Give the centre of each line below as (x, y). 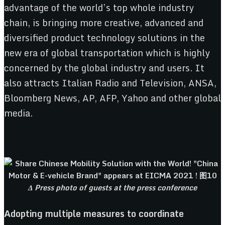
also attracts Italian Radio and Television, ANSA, (110, 83)
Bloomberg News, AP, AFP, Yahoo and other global (113, 98)
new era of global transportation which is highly (107, 53)
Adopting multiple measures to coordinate (94, 214)
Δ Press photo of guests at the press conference (113, 188)
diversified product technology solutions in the (104, 38)
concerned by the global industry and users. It (104, 68)
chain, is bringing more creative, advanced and (104, 23)
